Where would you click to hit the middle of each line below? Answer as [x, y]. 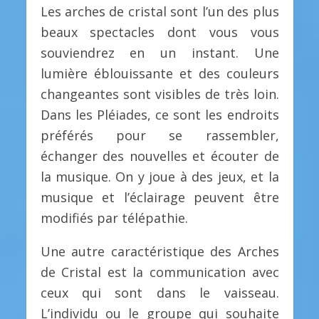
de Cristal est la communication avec [159, 272]
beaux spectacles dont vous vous [159, 32]
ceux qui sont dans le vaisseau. [159, 293]
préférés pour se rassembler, [159, 136]
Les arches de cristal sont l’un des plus [159, 12]
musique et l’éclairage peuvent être [159, 198]
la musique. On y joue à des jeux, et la [159, 177]
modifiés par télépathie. [114, 218]
